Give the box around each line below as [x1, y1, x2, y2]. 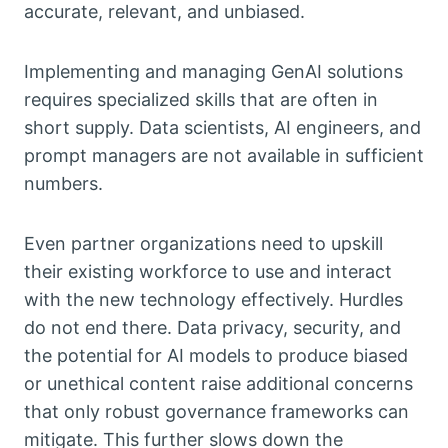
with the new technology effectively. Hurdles [24, 289, 403, 311]
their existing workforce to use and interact [24, 261, 392, 283]
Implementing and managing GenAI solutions [24, 61, 403, 83]
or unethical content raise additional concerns [24, 373, 413, 395]
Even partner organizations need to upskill [24, 233, 383, 255]
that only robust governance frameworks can [24, 401, 409, 423]
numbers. [24, 173, 103, 195]
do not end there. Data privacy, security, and [24, 317, 401, 339]
